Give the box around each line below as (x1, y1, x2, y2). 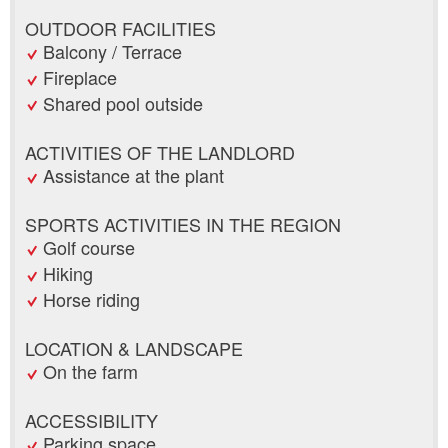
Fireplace (43, 63, 117, 90)
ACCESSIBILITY (25, 406, 158, 433)
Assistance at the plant (43, 161, 224, 188)
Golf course (43, 233, 135, 260)
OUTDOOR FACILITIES (25, 14, 216, 41)
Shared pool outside (43, 89, 203, 116)
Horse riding (43, 285, 140, 312)
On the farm (43, 357, 138, 384)
